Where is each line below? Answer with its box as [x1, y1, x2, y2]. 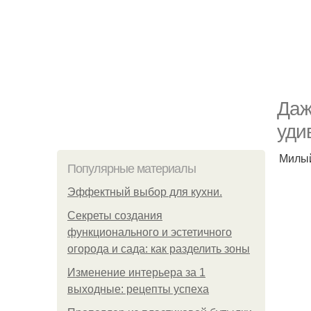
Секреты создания [67, 210, 162, 221]
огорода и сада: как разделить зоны [67, 243, 250, 255]
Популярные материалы [67, 162, 196, 176]
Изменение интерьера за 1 [67, 267, 205, 278]
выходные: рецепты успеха [67, 283, 209, 295]
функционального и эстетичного [67, 226, 232, 238]
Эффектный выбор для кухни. [67, 186, 222, 198]
